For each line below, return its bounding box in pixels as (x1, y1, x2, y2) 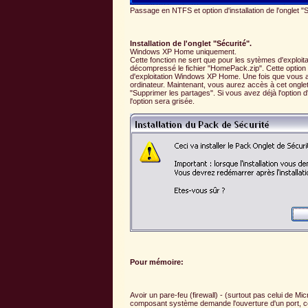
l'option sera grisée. (130, 97, 195, 106)
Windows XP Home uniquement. (130, 47, 236, 56)
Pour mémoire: (130, 258, 184, 267)
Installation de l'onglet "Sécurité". (130, 39, 252, 48)
